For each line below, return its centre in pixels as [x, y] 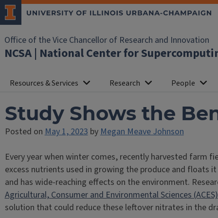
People [183, 83]
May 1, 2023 [66, 132]
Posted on [25, 132]
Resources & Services [44, 83]
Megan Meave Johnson [142, 132]
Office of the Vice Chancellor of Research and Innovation [107, 40]
